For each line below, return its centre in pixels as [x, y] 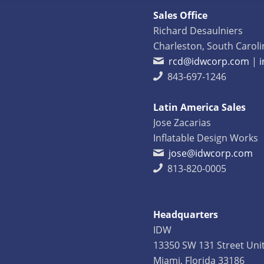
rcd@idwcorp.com [209, 61]
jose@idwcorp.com [211, 153]
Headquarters [186, 214]
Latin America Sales [200, 107]
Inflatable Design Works [206, 138]
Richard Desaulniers [198, 30]
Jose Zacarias [182, 122]
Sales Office [181, 15]
